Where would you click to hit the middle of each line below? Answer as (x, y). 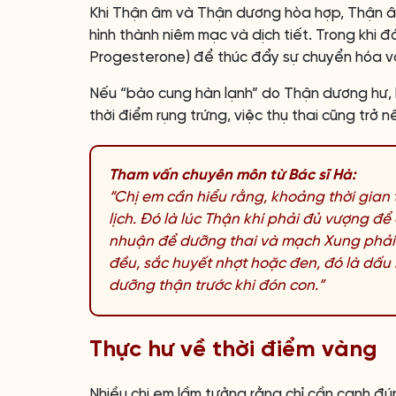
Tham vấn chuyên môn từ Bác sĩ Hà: (232, 175)
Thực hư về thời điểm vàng (233, 350)
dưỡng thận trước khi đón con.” (217, 286)
